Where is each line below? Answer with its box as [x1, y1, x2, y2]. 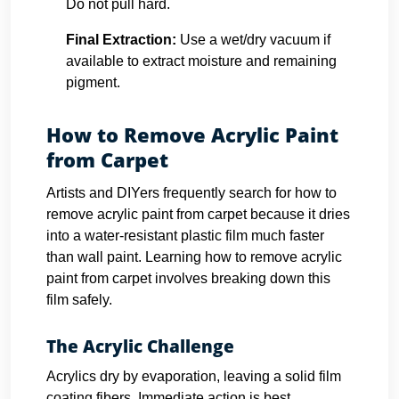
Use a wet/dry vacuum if [180, 32, 330, 47]
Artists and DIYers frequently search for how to [46, 185, 337, 200]
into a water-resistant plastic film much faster [46, 228, 324, 243]
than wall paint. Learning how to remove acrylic [46, 249, 342, 265]
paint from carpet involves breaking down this [46, 271, 330, 286]
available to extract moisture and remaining [66, 53, 337, 69]
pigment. [66, 75, 120, 90]
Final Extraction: [66, 32, 176, 47]
